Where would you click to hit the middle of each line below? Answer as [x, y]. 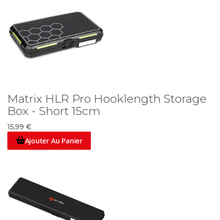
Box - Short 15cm [54, 112]
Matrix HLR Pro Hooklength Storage [107, 99]
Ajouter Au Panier [54, 140]
